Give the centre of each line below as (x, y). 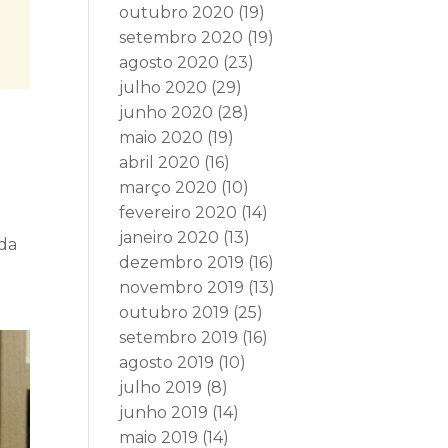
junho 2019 (164, 412)
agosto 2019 (167, 362)
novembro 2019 (182, 287)
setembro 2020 (181, 37)
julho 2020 (163, 87)
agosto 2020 (169, 62)
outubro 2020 (177, 12)
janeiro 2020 (169, 237)
